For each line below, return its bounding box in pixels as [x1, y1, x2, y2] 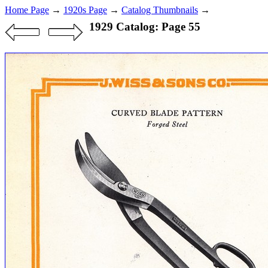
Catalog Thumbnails [121, 5, 198, 15]
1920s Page [63, 5, 107, 15]
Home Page [5, 5, 49, 15]
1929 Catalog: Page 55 [89, 20, 200, 33]
